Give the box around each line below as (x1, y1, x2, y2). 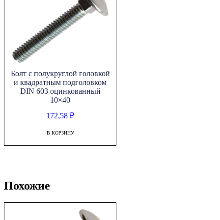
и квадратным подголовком (14, 78, 107, 86)
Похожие (4, 179, 50, 192)
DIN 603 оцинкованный (20, 86, 101, 95)
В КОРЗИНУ (46, 130, 74, 136)
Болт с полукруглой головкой (10, 69, 110, 78)
